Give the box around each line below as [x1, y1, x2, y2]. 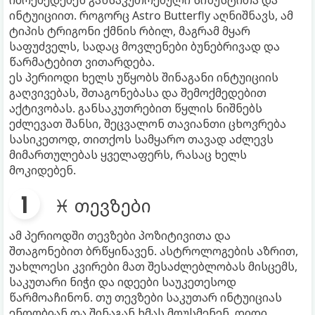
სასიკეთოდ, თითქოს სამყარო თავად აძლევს [9, 131, 274, 147]
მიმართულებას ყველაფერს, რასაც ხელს [9, 146, 247, 162]
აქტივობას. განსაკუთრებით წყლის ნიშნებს [9, 100, 262, 116]
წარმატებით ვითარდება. [9, 53, 155, 70]
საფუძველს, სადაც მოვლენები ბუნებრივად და [9, 38, 280, 54]
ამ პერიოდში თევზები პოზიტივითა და [9, 227, 231, 243]
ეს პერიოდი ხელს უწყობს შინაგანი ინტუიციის [9, 69, 278, 85]
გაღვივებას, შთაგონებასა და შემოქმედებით [9, 84, 266, 101]
